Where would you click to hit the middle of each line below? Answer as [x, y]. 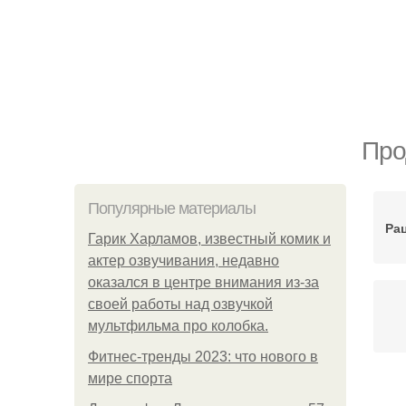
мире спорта [130, 378]
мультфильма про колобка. [178, 326]
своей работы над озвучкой [180, 304]
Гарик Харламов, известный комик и [209, 239]
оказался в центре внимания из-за [203, 282]
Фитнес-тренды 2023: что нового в [203, 357]
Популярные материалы [172, 208]
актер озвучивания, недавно [184, 261]
